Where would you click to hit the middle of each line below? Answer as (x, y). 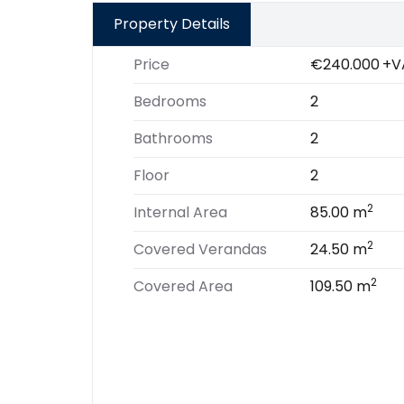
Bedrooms (170, 101)
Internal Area (180, 212)
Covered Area (183, 286)
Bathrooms (173, 138)
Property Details (172, 24)
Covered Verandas (200, 249)
